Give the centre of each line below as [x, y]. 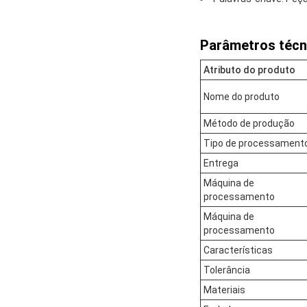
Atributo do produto [249, 70]
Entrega [221, 163]
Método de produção [249, 123]
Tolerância [227, 270]
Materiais [224, 290]
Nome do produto [242, 96]
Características [238, 250]
